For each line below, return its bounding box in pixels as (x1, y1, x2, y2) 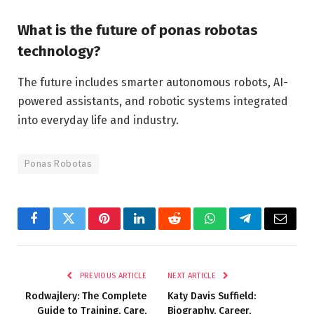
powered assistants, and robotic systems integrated (18, 94, 288, 108)
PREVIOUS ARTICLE (77, 271, 146, 280)
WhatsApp (208, 222, 263, 235)
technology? (18, 43, 101, 60)
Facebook (32, 222, 82, 235)
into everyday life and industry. (18, 113, 179, 127)
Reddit (173, 222, 207, 235)
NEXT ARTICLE (168, 271, 219, 280)
